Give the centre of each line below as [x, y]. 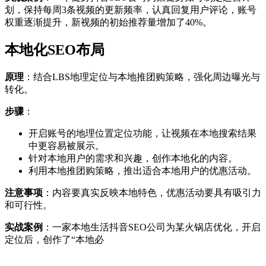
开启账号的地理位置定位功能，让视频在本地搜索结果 [142, 134]
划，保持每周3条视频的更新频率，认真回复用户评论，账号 [131, 9]
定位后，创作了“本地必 [54, 240]
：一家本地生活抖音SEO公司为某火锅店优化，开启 [152, 227]
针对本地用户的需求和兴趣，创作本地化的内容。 [133, 159]
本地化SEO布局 [55, 50]
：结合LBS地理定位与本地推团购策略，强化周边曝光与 [142, 77]
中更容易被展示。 [66, 146]
